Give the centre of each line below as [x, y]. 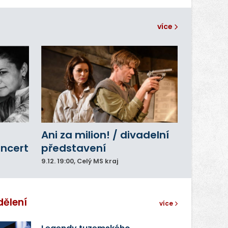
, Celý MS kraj [96, 161]
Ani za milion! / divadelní [105, 135]
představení [73, 148]
